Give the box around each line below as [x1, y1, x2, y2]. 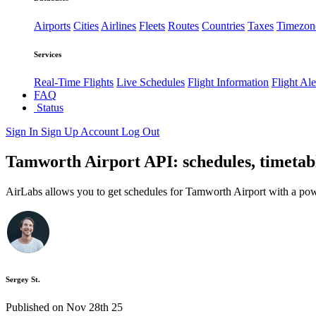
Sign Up [41, 126, 80, 138]
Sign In [6, 126, 41, 138]
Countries [202, 20, 245, 32]
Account [80, 126, 121, 138]
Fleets [139, 20, 165, 32]
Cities [73, 20, 99, 32]
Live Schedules [116, 76, 185, 89]
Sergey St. [6, 275, 40, 284]
